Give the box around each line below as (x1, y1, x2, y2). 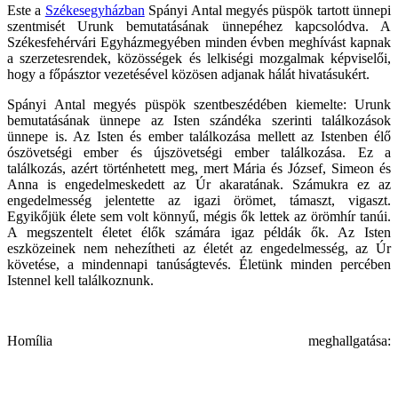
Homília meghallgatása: (7, 332, 391, 348)
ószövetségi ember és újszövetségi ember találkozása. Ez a (7, 144, 391, 160)
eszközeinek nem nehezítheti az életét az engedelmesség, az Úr (7, 240, 391, 256)
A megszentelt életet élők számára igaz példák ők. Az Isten (7, 224, 391, 240)
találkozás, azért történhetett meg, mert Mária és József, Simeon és (7, 160, 391, 176)
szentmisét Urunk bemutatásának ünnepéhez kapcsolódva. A (7, 18, 391, 34)
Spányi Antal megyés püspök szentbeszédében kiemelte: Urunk (7, 96, 391, 112)
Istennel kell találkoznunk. (7, 272, 154, 288)
